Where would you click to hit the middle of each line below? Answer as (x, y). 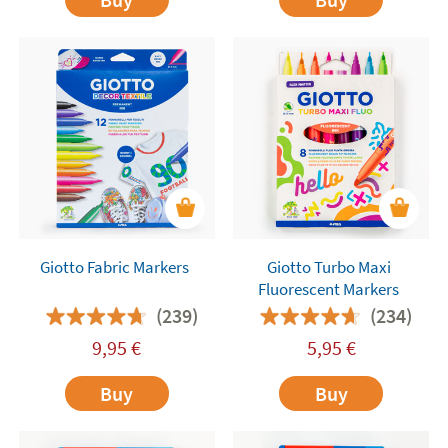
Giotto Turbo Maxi (328, 266)
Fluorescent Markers (329, 288)
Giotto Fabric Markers (114, 266)
